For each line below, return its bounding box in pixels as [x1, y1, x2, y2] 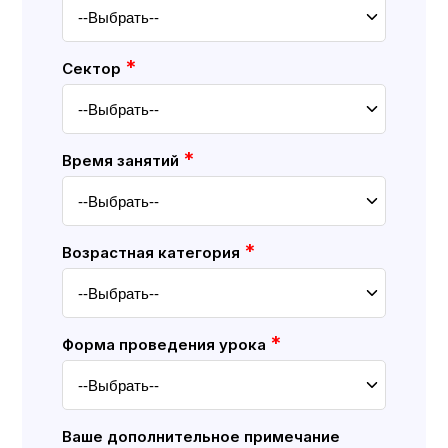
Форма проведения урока [62, 334, 271, 354]
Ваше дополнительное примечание [62, 426, 341, 446]
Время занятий [62, 150, 184, 170]
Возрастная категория [62, 242, 245, 262]
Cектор [62, 58, 126, 78]
